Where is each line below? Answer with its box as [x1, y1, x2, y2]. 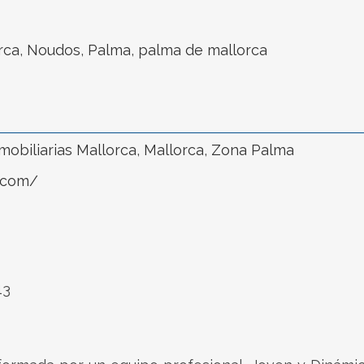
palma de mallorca [138, 41, 267, 58]
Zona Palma [211, 141, 294, 158]
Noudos [27, 41, 80, 58]
